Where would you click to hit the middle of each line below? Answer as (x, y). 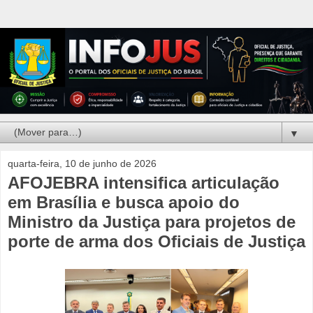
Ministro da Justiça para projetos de (152, 222)
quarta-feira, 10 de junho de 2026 (82, 164)
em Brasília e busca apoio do (124, 203)
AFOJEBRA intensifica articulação (144, 183)
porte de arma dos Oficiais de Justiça (156, 242)
